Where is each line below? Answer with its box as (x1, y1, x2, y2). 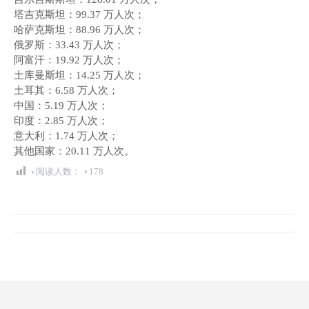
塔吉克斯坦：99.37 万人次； (14, 9, 145, 20)
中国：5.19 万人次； (14, 100, 108, 111)
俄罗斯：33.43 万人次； (14, 39, 124, 50)
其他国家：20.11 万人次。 (14, 146, 134, 157)
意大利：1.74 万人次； (14, 130, 119, 141)
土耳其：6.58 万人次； (14, 85, 119, 96)
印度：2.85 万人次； (14, 115, 108, 126)
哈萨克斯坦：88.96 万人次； (14, 24, 145, 35)
